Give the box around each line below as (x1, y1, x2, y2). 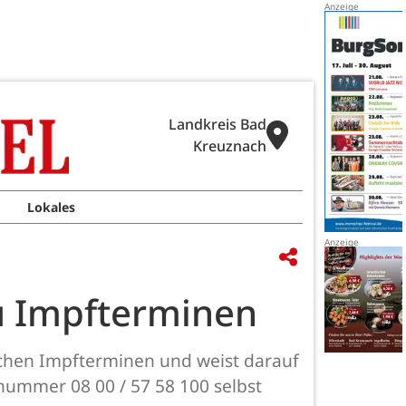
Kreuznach (193, 136, 266, 156)
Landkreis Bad (169, 114, 266, 134)
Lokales (27, 198, 76, 216)
